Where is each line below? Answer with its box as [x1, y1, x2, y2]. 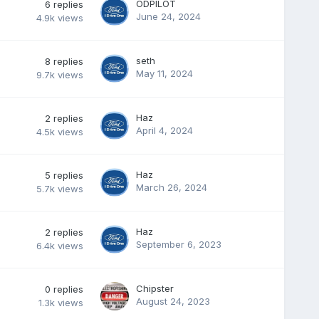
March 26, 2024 [135, 181, 207, 193]
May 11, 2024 [135, 67, 193, 79]
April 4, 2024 [135, 124, 193, 136]
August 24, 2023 [135, 295, 210, 307]
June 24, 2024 [135, 10, 201, 22]
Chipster [135, 282, 174, 294]
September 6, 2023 [135, 238, 221, 250]
